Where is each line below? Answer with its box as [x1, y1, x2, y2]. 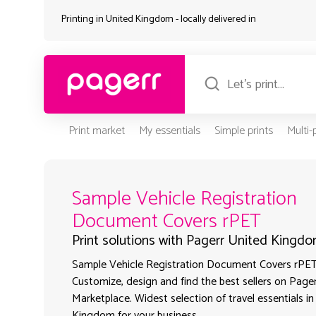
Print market [68, 121, 125, 141]
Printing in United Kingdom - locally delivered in [61, 11, 256, 28]
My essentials [138, 121, 200, 141]
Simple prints [214, 121, 273, 141]
